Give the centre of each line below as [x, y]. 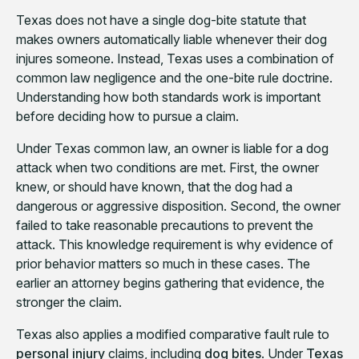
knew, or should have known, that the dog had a [154, 187]
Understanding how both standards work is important [168, 97]
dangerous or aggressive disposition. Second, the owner [178, 206]
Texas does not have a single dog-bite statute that [161, 20]
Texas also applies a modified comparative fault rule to [173, 335]
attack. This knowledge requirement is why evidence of [175, 245]
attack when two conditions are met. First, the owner [167, 168]
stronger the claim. [69, 303]
